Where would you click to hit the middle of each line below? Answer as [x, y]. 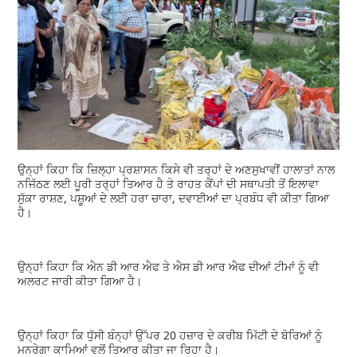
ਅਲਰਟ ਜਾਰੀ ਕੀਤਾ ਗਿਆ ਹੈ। [80, 281]
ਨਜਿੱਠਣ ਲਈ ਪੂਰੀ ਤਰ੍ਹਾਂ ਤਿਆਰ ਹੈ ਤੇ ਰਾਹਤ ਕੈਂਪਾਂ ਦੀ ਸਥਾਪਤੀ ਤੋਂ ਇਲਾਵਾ [169, 184]
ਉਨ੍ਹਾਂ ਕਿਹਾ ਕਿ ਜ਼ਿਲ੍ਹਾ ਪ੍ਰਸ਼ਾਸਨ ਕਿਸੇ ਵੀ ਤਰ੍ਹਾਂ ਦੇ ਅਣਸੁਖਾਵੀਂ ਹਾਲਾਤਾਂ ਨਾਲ [177, 170]
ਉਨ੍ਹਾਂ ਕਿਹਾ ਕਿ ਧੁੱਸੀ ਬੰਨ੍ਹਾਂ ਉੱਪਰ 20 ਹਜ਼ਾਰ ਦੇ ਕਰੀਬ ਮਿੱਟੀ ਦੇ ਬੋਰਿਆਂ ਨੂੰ [170, 335]
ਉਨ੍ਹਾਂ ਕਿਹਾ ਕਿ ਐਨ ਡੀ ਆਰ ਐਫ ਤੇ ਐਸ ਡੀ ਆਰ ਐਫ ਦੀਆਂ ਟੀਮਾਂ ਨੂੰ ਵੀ [169, 267]
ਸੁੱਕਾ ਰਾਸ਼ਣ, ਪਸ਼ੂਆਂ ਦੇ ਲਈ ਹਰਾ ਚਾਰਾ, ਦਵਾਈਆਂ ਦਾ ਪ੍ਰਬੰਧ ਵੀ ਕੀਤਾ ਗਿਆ [174, 198]
